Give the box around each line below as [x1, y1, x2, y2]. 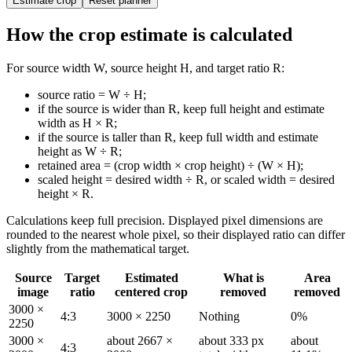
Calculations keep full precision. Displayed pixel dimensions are [6, 213, 323, 227]
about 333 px [199, 333, 264, 347]
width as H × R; [38, 115, 117, 130]
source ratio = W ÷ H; [38, 87, 146, 101]
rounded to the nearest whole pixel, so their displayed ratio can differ [6, 227, 345, 241]
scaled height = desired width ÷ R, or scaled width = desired [38, 172, 335, 186]
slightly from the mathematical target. [6, 241, 189, 255]
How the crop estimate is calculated [6, 24, 292, 45]
